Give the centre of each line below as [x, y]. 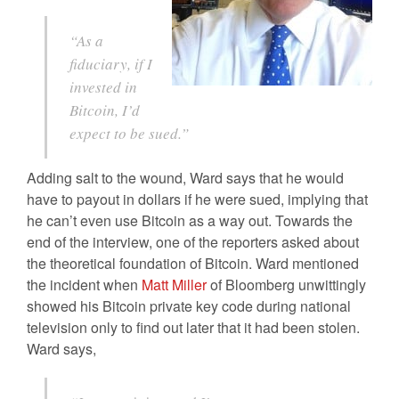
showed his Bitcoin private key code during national [189, 306]
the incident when [84, 285]
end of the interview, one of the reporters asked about [193, 242]
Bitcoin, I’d [105, 110]
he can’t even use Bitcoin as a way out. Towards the [190, 220]
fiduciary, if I [111, 64]
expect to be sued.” [129, 133]
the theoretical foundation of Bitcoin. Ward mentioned [193, 263]
